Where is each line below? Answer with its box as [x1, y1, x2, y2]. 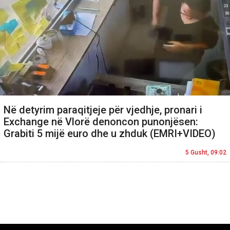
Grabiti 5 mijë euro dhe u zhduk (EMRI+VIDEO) [4, 127, 216, 140]
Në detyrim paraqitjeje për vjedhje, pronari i [4, 103, 202, 116]
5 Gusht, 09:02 [185, 148, 226, 156]
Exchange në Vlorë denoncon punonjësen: [4, 115, 198, 128]
